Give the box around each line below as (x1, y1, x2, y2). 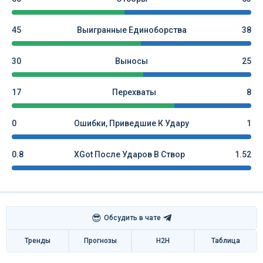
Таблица (211, 237, 240, 245)
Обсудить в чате (104, 213, 161, 222)
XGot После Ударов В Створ (73, 150, 185, 159)
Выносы (115, 56, 148, 66)
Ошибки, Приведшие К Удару (74, 119, 189, 128)
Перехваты (112, 87, 156, 97)
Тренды (24, 237, 50, 245)
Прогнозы (83, 237, 117, 245)
